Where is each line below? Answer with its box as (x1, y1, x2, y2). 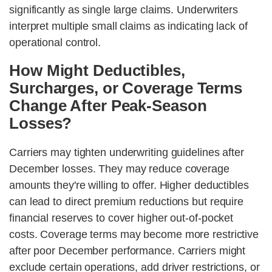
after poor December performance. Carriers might (9, 245, 246, 257)
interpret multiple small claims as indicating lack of (9, 20, 248, 33)
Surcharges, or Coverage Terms (9, 79, 243, 98)
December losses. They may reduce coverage (9, 163, 229, 175)
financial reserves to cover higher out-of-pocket (9, 212, 234, 225)
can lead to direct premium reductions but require (9, 195, 244, 208)
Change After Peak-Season (9, 97, 207, 115)
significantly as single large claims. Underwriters (9, 4, 238, 16)
